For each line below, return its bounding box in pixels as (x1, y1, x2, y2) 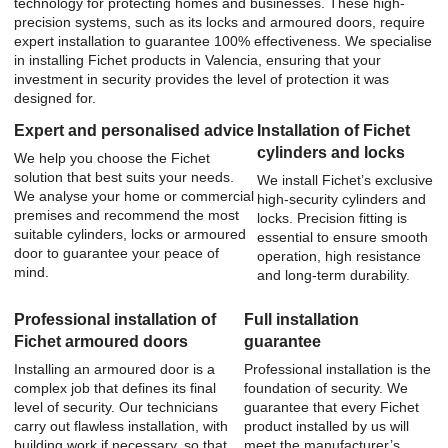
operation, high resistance (257, 248, 421, 265)
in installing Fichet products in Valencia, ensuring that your (14, 51, 381, 68)
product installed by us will (244, 418, 410, 435)
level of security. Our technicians (14, 399, 218, 416)
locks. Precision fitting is (257, 210, 407, 227)
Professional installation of (14, 311, 216, 329)
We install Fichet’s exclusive (257, 172, 433, 189)
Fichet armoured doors (14, 333, 188, 351)
